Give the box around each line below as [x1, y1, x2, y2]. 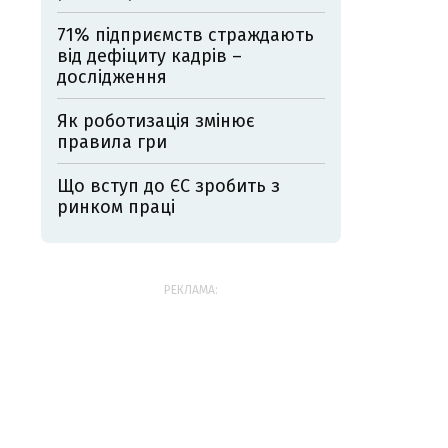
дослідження [57, 66, 167, 89]
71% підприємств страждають [57, 24, 314, 47]
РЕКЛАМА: [164, 283, 218, 298]
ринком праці [57, 196, 175, 219]
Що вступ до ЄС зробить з [57, 175, 280, 198]
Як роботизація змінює [57, 110, 255, 133]
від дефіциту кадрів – [57, 45, 242, 68]
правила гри [57, 131, 167, 154]
